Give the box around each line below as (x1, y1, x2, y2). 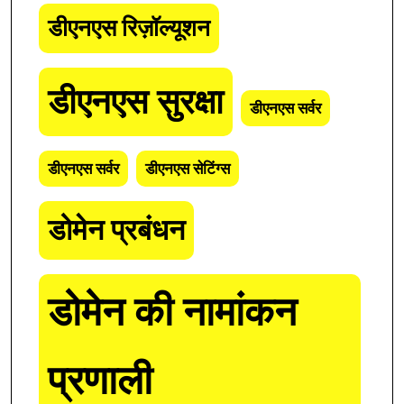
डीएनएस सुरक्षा (48, 82, 224, 123)
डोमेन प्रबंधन (48, 214, 185, 248)
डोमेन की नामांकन (48, 289, 297, 336)
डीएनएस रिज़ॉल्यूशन (48, 14, 210, 42)
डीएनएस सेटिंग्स (145, 160, 230, 179)
